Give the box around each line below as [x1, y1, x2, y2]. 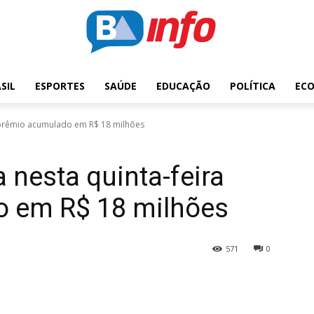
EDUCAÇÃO [156, 79, 210, 93]
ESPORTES [35, 79, 85, 93]
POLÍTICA [230, 79, 275, 93]
